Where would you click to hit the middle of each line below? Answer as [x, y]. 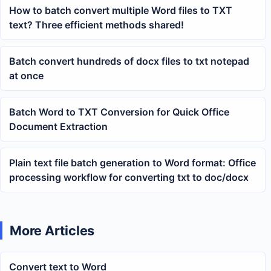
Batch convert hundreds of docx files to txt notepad [129, 61]
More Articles [52, 230]
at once [26, 75]
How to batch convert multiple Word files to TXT [121, 10]
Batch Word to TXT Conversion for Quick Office [119, 112]
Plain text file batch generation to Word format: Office [132, 162]
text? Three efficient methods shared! [96, 24]
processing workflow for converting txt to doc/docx [129, 177]
